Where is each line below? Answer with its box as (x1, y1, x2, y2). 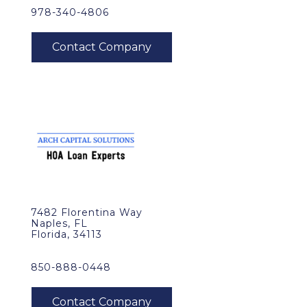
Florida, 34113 (31, 228, 102, 241)
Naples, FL (31, 217, 88, 230)
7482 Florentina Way (31, 206, 143, 219)
